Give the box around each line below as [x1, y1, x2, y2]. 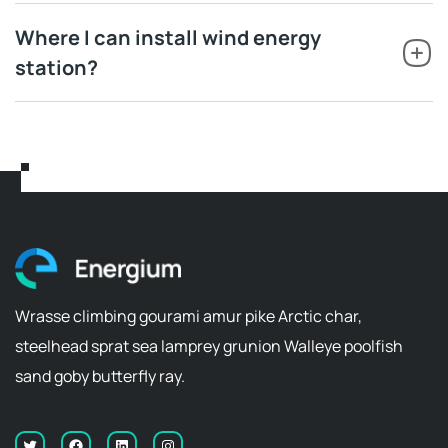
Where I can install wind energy [15, 24, 321, 51]
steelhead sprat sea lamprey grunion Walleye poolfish [15, 335, 403, 358]
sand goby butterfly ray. [15, 365, 185, 388]
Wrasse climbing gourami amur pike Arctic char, [15, 305, 362, 328]
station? [15, 54, 98, 81]
